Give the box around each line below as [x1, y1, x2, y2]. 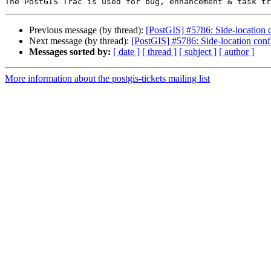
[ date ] [113, 47, 140, 57]
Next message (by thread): [29, 36, 131, 47]
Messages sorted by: [29, 47, 111, 57]
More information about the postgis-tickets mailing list [5, 73, 210, 84]
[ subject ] [179, 47, 217, 57]
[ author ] [219, 47, 254, 57]
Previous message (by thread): [29, 25, 146, 36]
